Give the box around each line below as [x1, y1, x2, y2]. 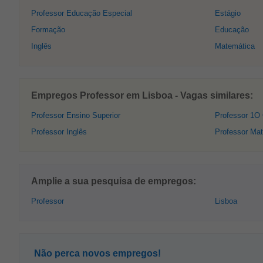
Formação [31, 25, 65, 34]
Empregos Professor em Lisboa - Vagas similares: [31, 90, 253, 100]
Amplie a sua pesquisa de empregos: [31, 176, 196, 186]
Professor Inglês [31, 127, 87, 136]
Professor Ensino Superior [31, 111, 120, 120]
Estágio [215, 9, 241, 18]
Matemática [215, 42, 255, 50]
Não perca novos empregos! [34, 248, 161, 258]
